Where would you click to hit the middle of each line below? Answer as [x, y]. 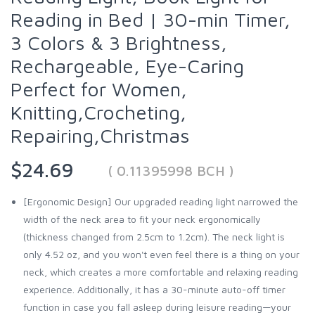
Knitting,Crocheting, [98, 112]
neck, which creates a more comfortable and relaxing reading [161, 271]
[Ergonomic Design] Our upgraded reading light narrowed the [161, 201]
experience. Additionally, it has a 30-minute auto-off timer [154, 289]
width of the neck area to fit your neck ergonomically [142, 219]
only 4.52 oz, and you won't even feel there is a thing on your [161, 254]
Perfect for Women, [99, 89]
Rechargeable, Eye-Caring [127, 65]
